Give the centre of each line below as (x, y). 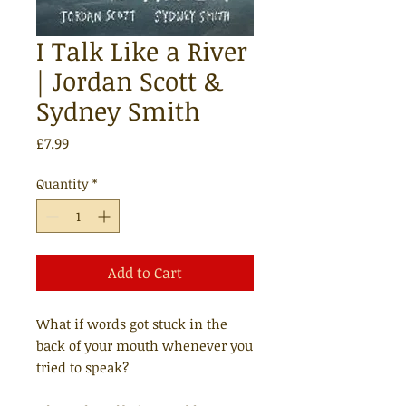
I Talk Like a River (142, 51)
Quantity (63, 184)
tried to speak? (82, 367)
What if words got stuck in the (132, 324)
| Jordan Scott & (129, 81)
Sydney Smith (118, 111)
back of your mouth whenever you (145, 345)
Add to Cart (145, 273)
